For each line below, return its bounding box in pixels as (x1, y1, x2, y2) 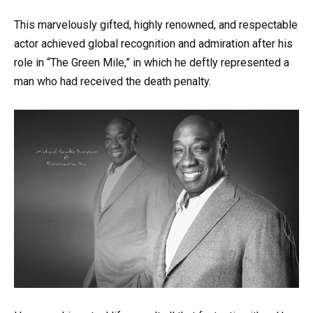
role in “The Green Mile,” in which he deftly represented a (14, 55, 289, 69)
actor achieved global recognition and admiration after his (14, 36, 293, 50)
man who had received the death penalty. (14, 74, 211, 88)
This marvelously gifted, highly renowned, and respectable (14, 17, 298, 31)
